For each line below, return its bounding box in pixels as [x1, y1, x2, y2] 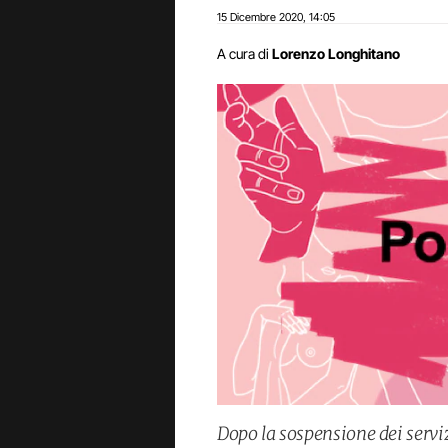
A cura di [217, 45, 269, 62]
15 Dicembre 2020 [217, 10, 303, 24]
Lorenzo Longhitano [272, 45, 400, 62]
